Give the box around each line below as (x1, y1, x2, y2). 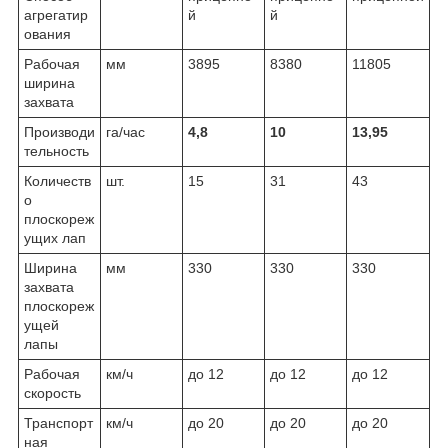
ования (24, 25, 71, 42)
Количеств (24, 172, 91, 189)
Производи (24, 123, 95, 140)
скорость (24, 384, 81, 401)
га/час (106, 123, 145, 140)
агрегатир (24, 6, 88, 23)
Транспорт (24, 414, 93, 431)
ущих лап (24, 229, 86, 246)
